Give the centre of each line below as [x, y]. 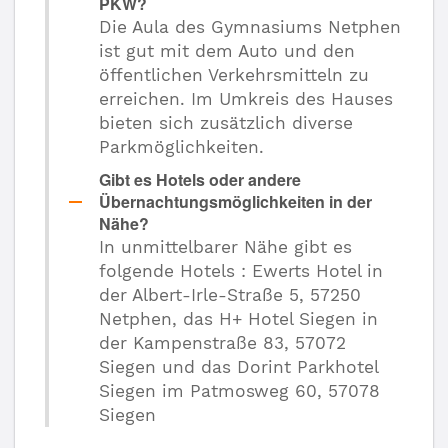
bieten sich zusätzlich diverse [226, 123]
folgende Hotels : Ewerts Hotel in [241, 271]
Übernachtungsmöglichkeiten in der [235, 201]
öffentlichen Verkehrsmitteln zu [234, 75]
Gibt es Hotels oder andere [200, 179]
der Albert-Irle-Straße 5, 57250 [230, 295]
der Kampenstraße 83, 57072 [222, 343]
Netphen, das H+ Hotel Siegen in [238, 319]
